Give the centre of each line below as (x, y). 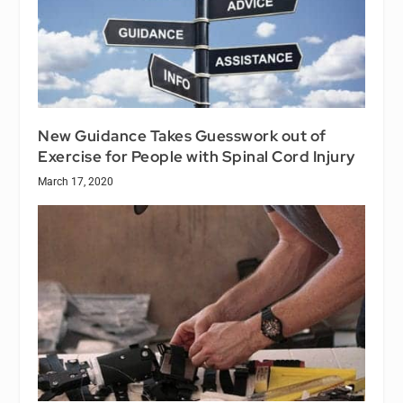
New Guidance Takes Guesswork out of (182, 135)
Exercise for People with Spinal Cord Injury (197, 156)
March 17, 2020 (76, 181)
